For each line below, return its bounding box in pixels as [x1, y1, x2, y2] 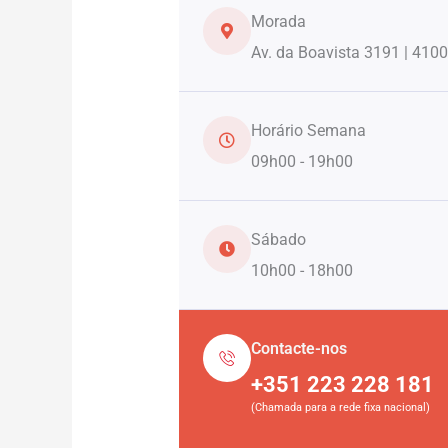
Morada [250, 11, 306, 31]
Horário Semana [250, 120, 366, 140]
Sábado [250, 229, 306, 249]
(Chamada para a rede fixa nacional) [250, 400, 430, 414]
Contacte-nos [250, 338, 347, 358]
